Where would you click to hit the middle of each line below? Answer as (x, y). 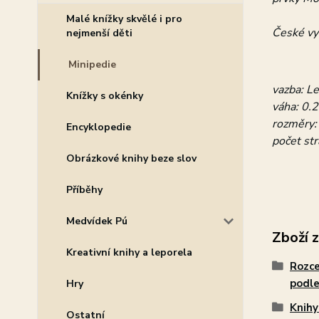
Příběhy (84, 190)
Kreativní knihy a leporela (129, 252)
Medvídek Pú (97, 221)
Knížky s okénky (105, 96)
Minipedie (92, 64)
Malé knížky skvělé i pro (124, 19)
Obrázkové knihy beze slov (131, 158)
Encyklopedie (99, 127)
